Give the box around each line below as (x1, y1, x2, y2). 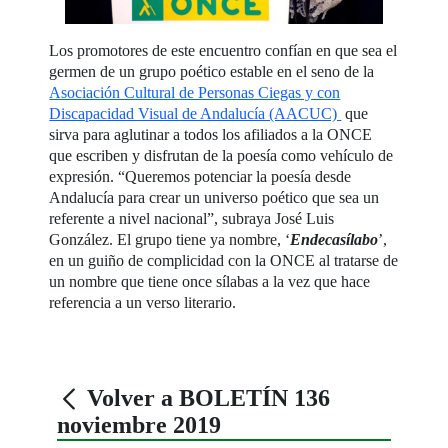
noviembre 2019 (57, 412, 222, 439)
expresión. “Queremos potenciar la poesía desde (49, 168, 352, 186)
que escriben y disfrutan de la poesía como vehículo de (49, 147, 394, 165)
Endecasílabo (290, 231, 379, 249)
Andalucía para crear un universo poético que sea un (49, 189, 380, 207)
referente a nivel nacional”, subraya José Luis (49, 210, 335, 228)
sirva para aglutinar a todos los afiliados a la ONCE (49, 126, 373, 144)
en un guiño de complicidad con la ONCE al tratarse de (49, 252, 399, 270)
